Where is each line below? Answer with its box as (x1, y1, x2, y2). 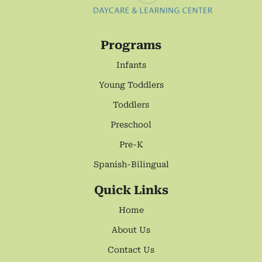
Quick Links (94, 183, 168, 198)
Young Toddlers (98, 80, 164, 90)
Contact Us (108, 245, 154, 255)
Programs (101, 38, 161, 53)
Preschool (111, 120, 151, 130)
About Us (112, 225, 150, 235)
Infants (116, 60, 146, 70)
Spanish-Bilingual (93, 160, 169, 170)
